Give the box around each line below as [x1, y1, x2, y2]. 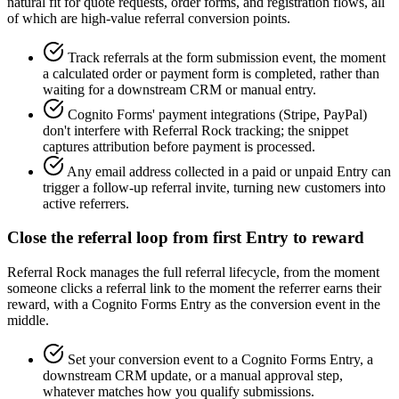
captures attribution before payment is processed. [43, 138, 315, 154]
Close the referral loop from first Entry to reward [7, 228, 364, 248]
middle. [7, 313, 49, 328]
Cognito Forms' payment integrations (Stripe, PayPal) [68, 106, 367, 122]
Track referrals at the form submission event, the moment [68, 49, 386, 65]
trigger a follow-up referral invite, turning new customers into [43, 179, 386, 195]
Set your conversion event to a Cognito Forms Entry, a [68, 352, 373, 367]
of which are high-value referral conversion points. [7, 10, 290, 26]
